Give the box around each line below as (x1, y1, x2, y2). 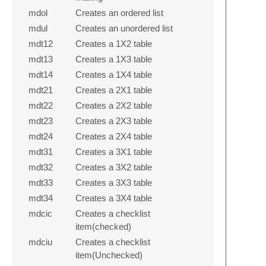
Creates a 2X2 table (75, 100, 152, 110)
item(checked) (75, 221, 131, 232)
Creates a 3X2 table (75, 161, 152, 172)
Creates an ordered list (75, 7, 163, 18)
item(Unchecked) (75, 249, 142, 260)
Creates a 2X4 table (75, 131, 152, 141)
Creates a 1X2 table (75, 38, 152, 49)
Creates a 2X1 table (75, 84, 152, 95)
